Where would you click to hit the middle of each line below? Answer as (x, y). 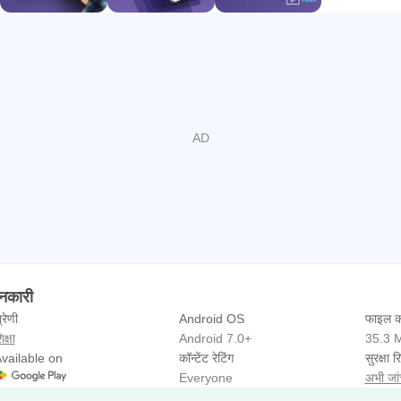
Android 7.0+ (215, 338)
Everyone (206, 378)
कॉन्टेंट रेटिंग (206, 358)
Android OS (212, 319)
